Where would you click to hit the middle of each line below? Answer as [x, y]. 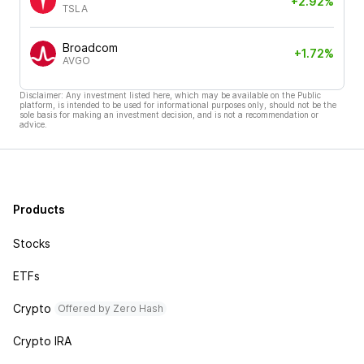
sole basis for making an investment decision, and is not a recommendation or [169, 114]
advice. [33, 124]
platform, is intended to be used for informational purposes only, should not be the [178, 104]
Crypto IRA [42, 341]
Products [39, 209]
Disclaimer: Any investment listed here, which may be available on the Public [170, 95]
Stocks [32, 243]
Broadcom [90, 48]
